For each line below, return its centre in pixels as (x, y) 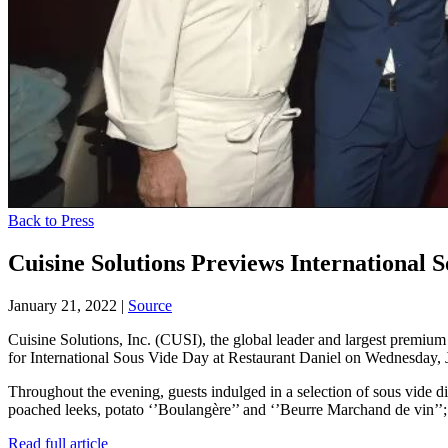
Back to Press (51, 220)
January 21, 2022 (62, 305)
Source (150, 305)
